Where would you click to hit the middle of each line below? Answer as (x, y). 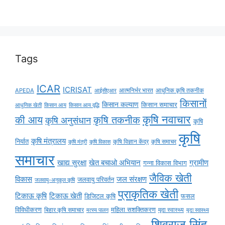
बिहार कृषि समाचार (64, 209)
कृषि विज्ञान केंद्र (131, 141)
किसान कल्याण (120, 104)
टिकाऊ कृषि (31, 195)
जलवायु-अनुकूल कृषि (55, 180)
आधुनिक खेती (28, 105)
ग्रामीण (199, 162)
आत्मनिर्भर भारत (136, 90)
